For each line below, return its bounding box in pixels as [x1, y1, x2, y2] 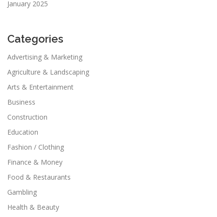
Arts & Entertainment [7, 82, 74, 92]
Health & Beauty [7, 202, 59, 212]
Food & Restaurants [7, 172, 71, 182]
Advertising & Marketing [7, 52, 82, 62]
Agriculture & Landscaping [7, 67, 89, 77]
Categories [7, 32, 63, 45]
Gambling [7, 187, 37, 197]
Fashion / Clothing [7, 142, 64, 152]
